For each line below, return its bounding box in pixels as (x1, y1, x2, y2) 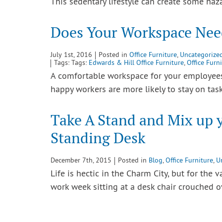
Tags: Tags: (54, 59, 89, 67)
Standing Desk (51, 128, 145, 148)
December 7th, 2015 (51, 157, 111, 165)
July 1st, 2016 (51, 51, 92, 59)
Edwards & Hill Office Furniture (89, 59, 184, 67)
